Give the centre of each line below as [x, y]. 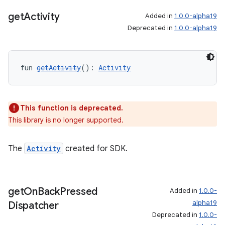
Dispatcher [33, 206]
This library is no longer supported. [66, 120]
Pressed [78, 192]
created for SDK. [95, 149]
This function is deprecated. [72, 108]
